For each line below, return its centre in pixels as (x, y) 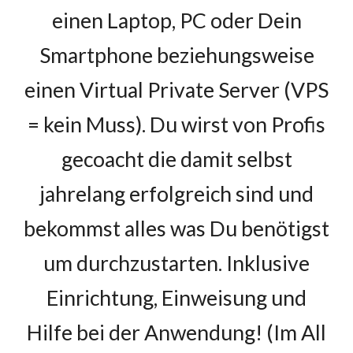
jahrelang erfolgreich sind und (176, 194)
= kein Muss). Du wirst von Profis (176, 124)
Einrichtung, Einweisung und (176, 298)
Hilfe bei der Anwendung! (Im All (176, 333)
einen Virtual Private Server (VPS (176, 90)
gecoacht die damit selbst (176, 159)
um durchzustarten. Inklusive (176, 263)
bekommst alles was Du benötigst (176, 229)
